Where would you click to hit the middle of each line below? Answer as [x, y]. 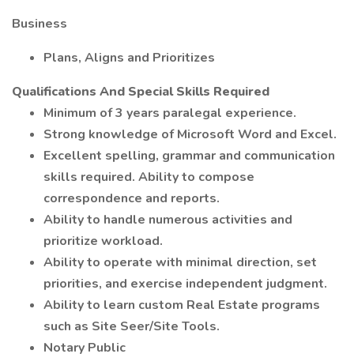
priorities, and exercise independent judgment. [185, 284]
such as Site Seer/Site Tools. [132, 326]
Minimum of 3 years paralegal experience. [170, 113]
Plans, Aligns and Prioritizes [129, 58]
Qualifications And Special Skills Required [141, 92]
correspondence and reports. [132, 198]
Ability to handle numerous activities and [168, 220]
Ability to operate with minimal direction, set [180, 262]
